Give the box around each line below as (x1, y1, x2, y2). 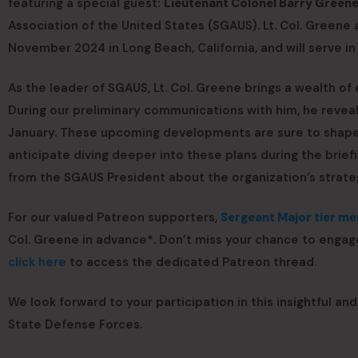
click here (8, 254, 66, 271)
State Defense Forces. (8, 316, 142, 333)
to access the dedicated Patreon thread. (66, 254, 316, 271)
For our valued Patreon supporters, (8, 209, 221, 226)
